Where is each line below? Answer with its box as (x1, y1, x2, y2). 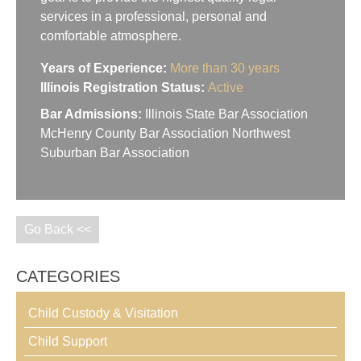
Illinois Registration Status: (40, 81, 208, 94)
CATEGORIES (16, 268, 120, 285)
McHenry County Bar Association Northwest (40, 127, 290, 140)
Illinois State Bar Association (145, 107, 308, 121)
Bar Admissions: (40, 107, 145, 121)
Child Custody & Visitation (28, 306, 178, 320)
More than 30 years (167, 61, 280, 75)
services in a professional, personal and (40, 10, 267, 23)
